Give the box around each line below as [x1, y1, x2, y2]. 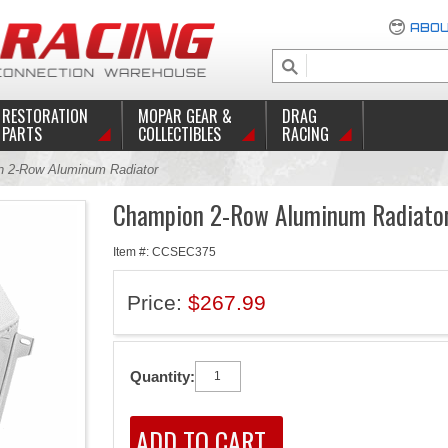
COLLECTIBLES [137, 122, 221, 146]
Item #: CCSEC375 [112, 245, 216, 259]
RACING [281, 122, 329, 146]
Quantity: [129, 368, 195, 385]
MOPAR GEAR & [137, 104, 232, 128]
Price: [126, 291, 188, 314]
